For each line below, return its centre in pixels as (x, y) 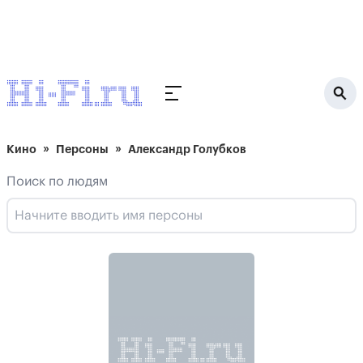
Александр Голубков (187, 149)
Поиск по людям (57, 181)
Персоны (82, 149)
